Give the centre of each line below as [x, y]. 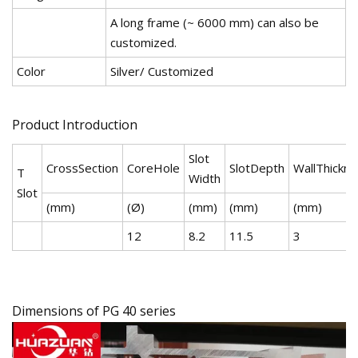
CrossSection [82, 167]
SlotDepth [257, 167]
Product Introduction [75, 124]
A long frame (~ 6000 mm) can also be [215, 22]
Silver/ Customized [162, 71]
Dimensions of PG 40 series [94, 310]
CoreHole [153, 167]
